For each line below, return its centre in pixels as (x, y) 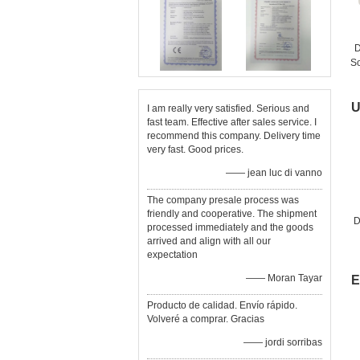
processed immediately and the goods (230, 227)
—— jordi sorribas (283, 342)
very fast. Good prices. (195, 149)
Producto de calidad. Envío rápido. (222, 305)
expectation (172, 255)
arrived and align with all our (209, 241)
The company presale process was (223, 200)
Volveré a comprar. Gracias (206, 319)
